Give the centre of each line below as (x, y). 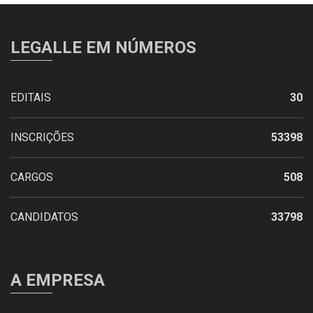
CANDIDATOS (44, 217)
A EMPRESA (58, 280)
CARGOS (32, 177)
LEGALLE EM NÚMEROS (103, 47)
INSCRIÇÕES (42, 137)
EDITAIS (31, 97)
